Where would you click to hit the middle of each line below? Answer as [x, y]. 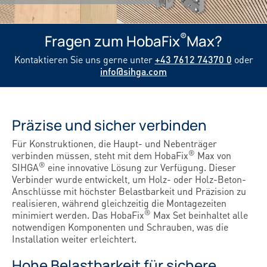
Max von [213, 156]
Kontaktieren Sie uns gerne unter [84, 60]
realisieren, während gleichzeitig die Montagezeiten [119, 203]
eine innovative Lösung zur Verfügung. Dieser [141, 167]
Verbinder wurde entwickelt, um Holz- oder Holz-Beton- [129, 179]
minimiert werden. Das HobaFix [78, 215]
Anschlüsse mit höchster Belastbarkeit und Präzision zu [129, 191]
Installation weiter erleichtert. [74, 239]
